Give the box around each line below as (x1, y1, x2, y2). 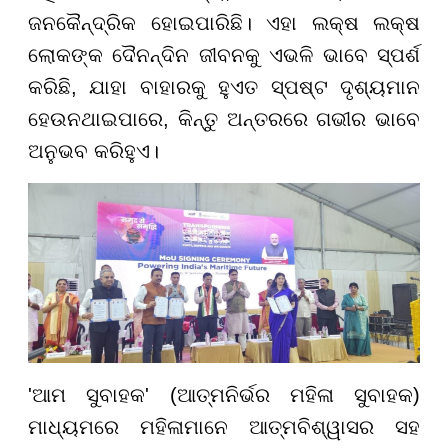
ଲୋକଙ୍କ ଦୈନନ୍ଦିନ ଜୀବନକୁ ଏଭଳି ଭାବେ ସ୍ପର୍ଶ (28, 43, 420, 66)
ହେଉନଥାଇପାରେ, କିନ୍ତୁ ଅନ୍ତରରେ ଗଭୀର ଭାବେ (28, 107, 420, 130)
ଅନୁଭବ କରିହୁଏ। (28, 139, 159, 162)
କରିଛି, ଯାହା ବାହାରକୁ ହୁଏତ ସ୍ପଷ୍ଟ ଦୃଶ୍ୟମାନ (28, 75, 420, 98)
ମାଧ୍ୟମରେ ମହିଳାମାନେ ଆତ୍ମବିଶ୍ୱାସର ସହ (28, 416, 420, 439)
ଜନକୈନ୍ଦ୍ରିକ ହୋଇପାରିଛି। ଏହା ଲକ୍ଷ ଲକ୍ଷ (28, 11, 420, 34)
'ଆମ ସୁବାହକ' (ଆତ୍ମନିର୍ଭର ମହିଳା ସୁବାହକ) (28, 384, 420, 407)
